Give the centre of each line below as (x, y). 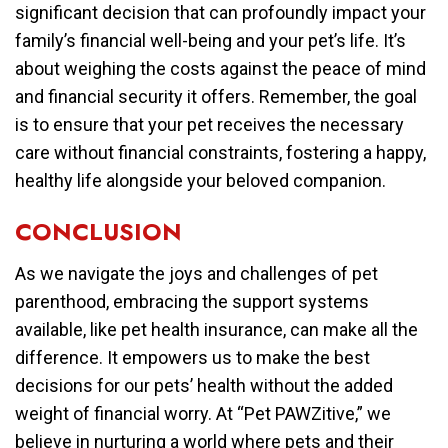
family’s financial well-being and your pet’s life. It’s (210, 40)
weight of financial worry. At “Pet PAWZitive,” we (203, 413)
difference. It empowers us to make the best (192, 357)
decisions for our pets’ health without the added (204, 385)
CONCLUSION (98, 231)
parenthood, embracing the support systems (192, 301)
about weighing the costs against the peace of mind (220, 68)
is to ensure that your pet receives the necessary (209, 124)
